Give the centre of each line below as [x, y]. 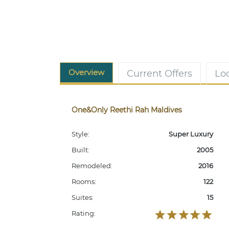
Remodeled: [92, 166]
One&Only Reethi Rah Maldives [127, 110]
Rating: [84, 213]
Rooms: [84, 181]
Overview [86, 72]
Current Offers [159, 74]
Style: [81, 134]
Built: [81, 150]
